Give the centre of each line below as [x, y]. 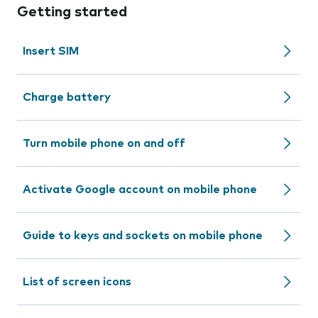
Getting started [72, 12]
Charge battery [67, 97]
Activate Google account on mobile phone [140, 190]
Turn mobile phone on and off [104, 143]
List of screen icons [77, 282]
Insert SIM [51, 51]
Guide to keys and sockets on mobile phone [143, 236]
